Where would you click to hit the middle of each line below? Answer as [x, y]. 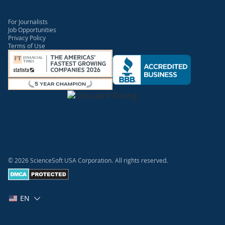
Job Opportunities [32, 30]
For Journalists [28, 22]
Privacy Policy [27, 38]
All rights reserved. [141, 160]
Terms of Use [27, 46]
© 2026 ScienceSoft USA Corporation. [61, 160]
